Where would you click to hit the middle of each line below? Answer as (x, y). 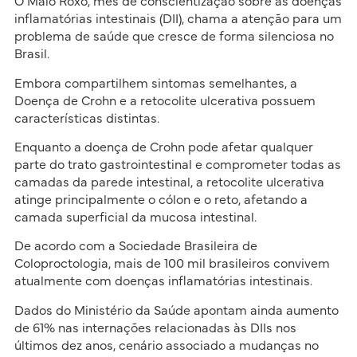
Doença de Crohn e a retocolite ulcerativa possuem (165, 101)
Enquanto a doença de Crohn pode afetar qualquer (163, 147)
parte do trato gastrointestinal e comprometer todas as (177, 165)
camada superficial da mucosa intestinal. (135, 217)
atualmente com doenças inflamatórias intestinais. (163, 282)
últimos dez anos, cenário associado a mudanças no (166, 345)
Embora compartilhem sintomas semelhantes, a (155, 83)
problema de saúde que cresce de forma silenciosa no (174, 37)
